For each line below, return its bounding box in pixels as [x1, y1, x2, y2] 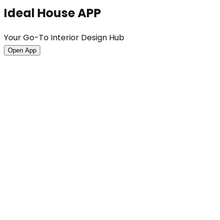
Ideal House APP [4, 5, 101, 22]
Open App [8, 47, 36, 55]
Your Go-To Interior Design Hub [4, 32, 124, 44]
